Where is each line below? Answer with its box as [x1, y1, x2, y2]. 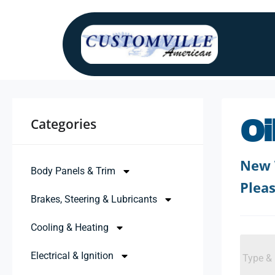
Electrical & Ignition [31, 249, 114, 261]
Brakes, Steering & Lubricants [31, 193, 157, 205]
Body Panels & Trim [31, 165, 115, 177]
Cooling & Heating [31, 221, 109, 233]
